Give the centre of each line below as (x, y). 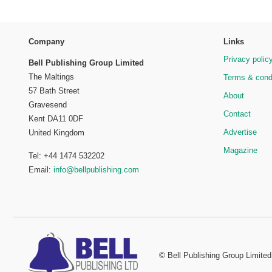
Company (46, 42)
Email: (41, 170)
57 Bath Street (54, 90)
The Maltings (51, 76)
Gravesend (48, 104)
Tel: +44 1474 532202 (66, 156)
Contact (237, 114)
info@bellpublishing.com (96, 170)
